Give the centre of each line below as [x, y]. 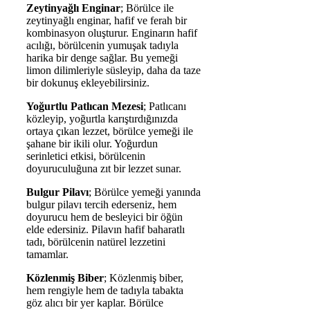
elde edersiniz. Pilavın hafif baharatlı [106, 229]
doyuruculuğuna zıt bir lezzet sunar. [104, 168]
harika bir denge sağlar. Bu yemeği [102, 57]
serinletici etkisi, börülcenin [86, 156]
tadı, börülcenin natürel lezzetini [96, 241]
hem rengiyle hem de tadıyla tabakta [105, 290]
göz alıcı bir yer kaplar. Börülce [95, 302]
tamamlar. [47, 254]
